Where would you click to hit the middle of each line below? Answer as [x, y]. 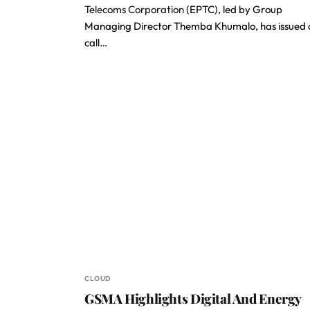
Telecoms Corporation [134, 9]
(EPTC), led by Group [233, 9]
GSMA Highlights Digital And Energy [193, 298]
